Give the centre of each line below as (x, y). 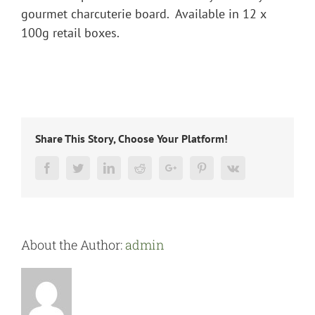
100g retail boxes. (70, 33)
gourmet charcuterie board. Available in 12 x (143, 14)
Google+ (195, 168)
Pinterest (226, 168)
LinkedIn (134, 168)
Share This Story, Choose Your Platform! (131, 139)
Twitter (99, 168)
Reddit (160, 168)
